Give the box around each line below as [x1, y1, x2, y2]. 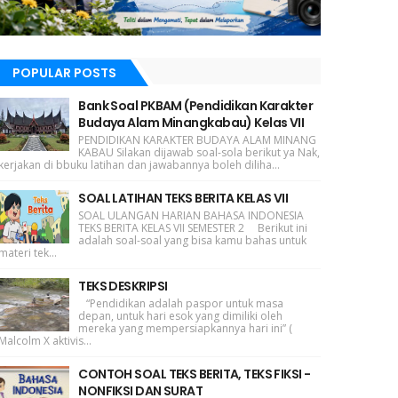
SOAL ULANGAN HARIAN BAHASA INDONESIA [78, 207, 305, 223]
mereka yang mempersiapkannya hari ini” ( [78, 320, 293, 336]
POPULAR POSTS [12, 63, 117, 82]
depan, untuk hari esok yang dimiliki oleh [78, 307, 283, 323]
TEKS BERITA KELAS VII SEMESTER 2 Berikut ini [78, 219, 308, 235]
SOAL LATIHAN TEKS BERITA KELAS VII [78, 188, 289, 207]
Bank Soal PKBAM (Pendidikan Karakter [78, 96, 314, 115]
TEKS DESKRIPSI [78, 276, 168, 295]
